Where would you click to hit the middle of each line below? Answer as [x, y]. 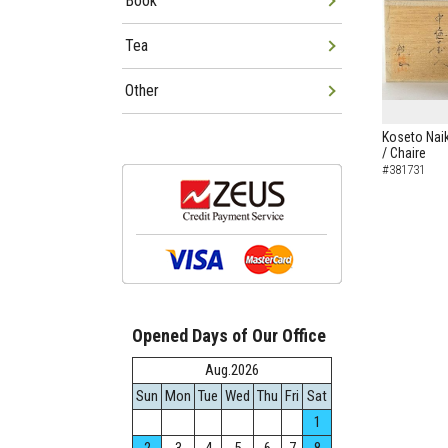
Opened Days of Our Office [229, 335]
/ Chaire [404, 153]
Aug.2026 [232, 370]
